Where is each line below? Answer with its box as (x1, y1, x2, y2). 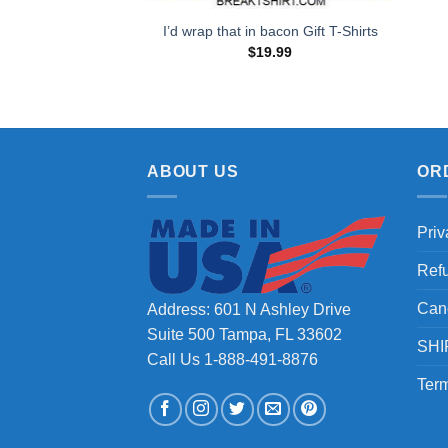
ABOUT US (147, 163, 239, 181)
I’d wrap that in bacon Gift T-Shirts (162, 23, 378, 40)
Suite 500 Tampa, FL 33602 (147, 326, 342, 344)
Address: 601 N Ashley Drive (147, 301, 351, 319)
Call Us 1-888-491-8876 (147, 351, 318, 369)
